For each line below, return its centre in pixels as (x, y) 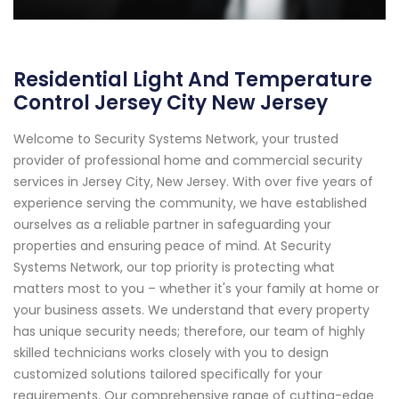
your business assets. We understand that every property (191, 309)
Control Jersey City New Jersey (171, 102)
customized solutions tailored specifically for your (168, 374)
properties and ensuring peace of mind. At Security (172, 245)
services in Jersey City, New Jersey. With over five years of (193, 181)
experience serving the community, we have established (190, 203)
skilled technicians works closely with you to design (171, 352)
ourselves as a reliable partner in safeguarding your (172, 224)
